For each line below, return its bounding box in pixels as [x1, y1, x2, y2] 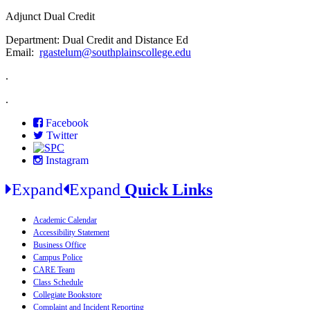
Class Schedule [33, 277, 83, 288]
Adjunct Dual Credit [6, 10, 95, 23]
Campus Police [33, 253, 82, 263]
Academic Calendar [33, 215, 97, 226]
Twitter [46, 129, 77, 141]
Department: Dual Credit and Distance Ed [6, 34, 188, 46]
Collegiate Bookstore [33, 290, 102, 300]
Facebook [46, 117, 89, 129]
